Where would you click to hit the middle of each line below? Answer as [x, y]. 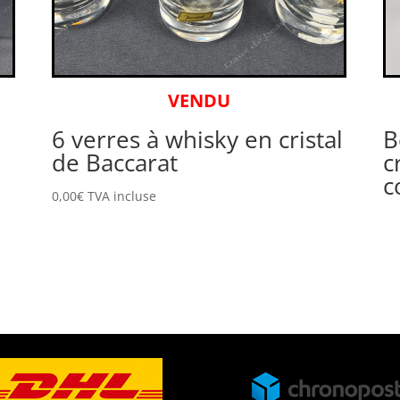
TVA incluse [121, 196]
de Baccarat [114, 163]
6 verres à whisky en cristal [197, 140]
